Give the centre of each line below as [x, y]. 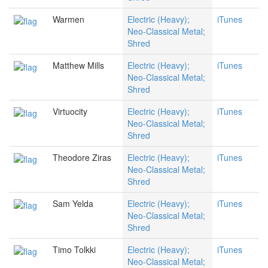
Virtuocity [70, 112]
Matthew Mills [78, 66]
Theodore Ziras [82, 158]
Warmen [68, 19]
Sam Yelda [73, 204]
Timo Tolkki [74, 250]
